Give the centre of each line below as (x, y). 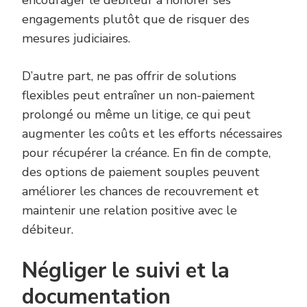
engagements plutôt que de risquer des (136, 20)
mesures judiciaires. (76, 39)
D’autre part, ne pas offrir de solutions (129, 76)
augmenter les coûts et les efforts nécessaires (152, 134)
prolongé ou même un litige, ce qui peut (136, 115)
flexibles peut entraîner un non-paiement (138, 96)
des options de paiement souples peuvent (141, 172)
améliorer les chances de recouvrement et (140, 192)
